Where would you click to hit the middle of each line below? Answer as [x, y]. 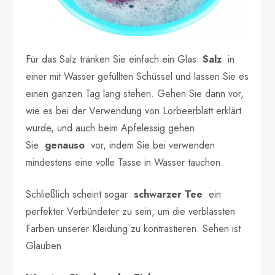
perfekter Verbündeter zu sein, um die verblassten [131, 211]
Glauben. [45, 246]
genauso [65, 145]
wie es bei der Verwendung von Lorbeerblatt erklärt [134, 110]
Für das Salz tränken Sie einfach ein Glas [114, 59]
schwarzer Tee [168, 194]
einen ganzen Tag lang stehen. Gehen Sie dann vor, [135, 93]
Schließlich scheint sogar [80, 194]
